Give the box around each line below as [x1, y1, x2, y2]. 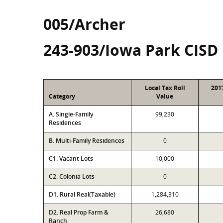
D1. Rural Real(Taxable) [49, 190, 115, 199]
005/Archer [43, 14, 125, 34]
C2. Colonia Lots [49, 172, 95, 181]
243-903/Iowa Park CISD [43, 40, 218, 60]
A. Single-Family [49, 110, 93, 118]
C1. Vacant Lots [49, 154, 93, 163]
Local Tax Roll [144, 84, 185, 92]
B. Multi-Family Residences [49, 136, 124, 145]
